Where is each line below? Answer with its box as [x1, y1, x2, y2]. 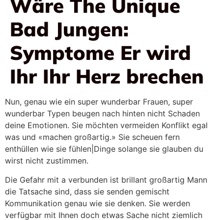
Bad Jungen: [10, 16, 129, 41]
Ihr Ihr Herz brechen [10, 63, 204, 88]
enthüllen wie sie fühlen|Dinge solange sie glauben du [5, 143, 203, 154]
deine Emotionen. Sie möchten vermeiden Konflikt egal [5, 120, 208, 130]
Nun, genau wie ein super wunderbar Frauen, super [5, 96, 193, 107]
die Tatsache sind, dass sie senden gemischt [5, 186, 169, 196]
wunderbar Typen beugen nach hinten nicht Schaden [5, 108, 200, 118]
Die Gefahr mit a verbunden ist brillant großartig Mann [5, 174, 207, 185]
